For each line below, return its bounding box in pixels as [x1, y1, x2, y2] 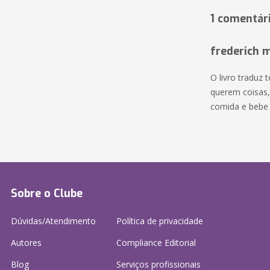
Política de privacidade [116, 215, 203, 227]
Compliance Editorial [116, 237, 196, 248]
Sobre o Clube [11, 186, 83, 201]
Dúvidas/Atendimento [11, 215, 96, 227]
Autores [11, 237, 42, 248]
